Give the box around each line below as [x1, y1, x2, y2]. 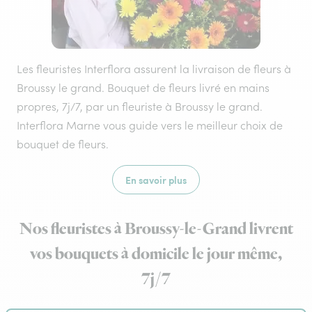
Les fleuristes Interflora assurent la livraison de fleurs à [17, 62, 291, 76]
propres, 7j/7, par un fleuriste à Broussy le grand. [17, 100, 263, 114]
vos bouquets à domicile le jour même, [30, 243, 282, 265]
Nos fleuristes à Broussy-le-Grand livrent [19, 218, 293, 240]
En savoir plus [125, 173, 187, 187]
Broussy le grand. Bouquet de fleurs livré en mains [17, 81, 270, 95]
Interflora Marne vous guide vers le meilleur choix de [17, 118, 283, 132]
